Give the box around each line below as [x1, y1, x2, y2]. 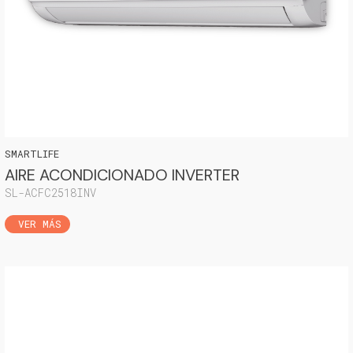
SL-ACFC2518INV [5, 184, 96, 200]
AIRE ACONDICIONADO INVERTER [5, 164, 240, 185]
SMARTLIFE [5, 147, 59, 160]
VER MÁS [22, 121, 77, 138]
